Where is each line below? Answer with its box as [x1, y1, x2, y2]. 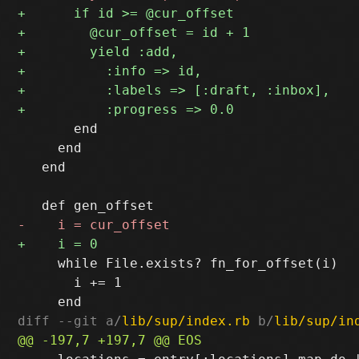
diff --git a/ [18, 313, 123, 329]
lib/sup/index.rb [122, 313, 251, 329]
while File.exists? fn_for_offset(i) [18, 255, 339, 271]
